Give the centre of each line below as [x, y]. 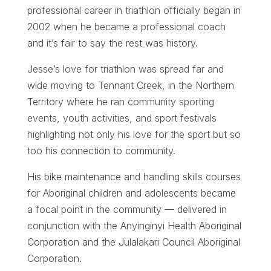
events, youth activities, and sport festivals [122, 118]
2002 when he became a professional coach [126, 26]
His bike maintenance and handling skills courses [134, 176]
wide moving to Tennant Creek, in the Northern [130, 85]
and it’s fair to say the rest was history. [112, 43]
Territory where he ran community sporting [120, 101]
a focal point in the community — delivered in [127, 209]
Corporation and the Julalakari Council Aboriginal [133, 242]
